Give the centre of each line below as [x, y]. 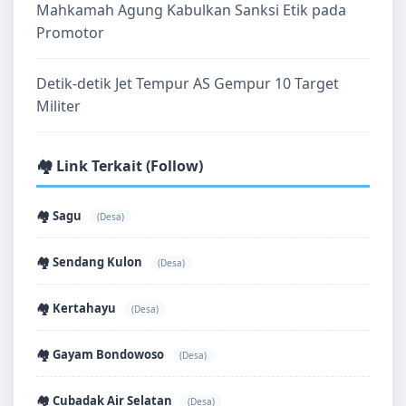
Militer [58, 106]
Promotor [70, 33]
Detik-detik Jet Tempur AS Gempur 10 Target [188, 83]
